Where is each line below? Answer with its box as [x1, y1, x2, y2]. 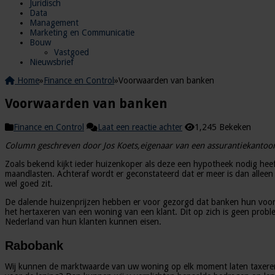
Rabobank [5, 238, 63, 252]
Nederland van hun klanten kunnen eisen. [5, 216, 161, 227]
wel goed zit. [5, 178, 53, 188]
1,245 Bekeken [195, 122, 251, 132]
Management [29, 18, 79, 28]
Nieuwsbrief [29, 57, 74, 67]
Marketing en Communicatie [29, 28, 134, 37]
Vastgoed [54, 47, 89, 57]
